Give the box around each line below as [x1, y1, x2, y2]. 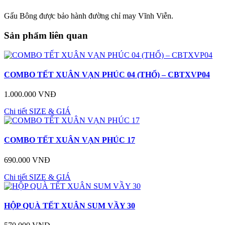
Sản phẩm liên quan [4, 30, 88, 41]
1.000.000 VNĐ [4, 90, 56, 99]
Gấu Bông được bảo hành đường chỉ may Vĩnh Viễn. [4, 12, 173, 21]
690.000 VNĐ [4, 155, 50, 164]
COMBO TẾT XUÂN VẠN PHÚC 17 [4, 136, 135, 145]
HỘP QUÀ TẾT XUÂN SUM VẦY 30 [4, 201, 135, 210]
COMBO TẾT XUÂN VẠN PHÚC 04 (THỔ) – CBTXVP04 [4, 70, 210, 79]
